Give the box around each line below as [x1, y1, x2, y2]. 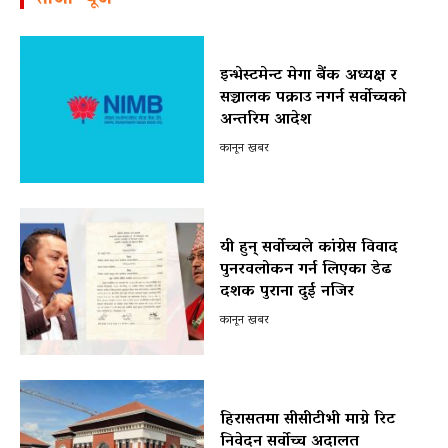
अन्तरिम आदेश [219, 105, 311, 136]
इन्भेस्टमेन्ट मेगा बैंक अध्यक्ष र [219, 61, 397, 92]
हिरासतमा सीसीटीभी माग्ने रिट [219, 405, 395, 436]
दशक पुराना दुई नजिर [219, 277, 354, 308]
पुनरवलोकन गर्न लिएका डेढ [219, 255, 392, 286]
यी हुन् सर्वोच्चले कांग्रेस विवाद [219, 233, 398, 264]
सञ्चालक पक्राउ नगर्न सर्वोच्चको [219, 83, 406, 114]
